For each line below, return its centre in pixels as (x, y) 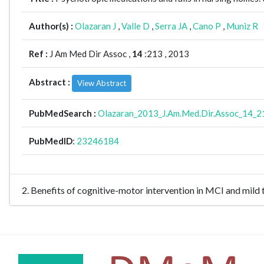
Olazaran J (95, 26)
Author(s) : (52, 26)
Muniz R (242, 26)
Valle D (136, 26)
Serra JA (171, 26)
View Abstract (102, 83)
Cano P (207, 26)
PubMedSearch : (63, 113)
